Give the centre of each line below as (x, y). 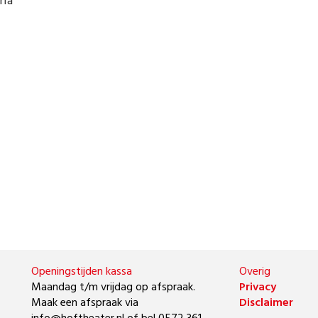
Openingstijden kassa (82, 272)
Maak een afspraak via (86, 303)
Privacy (257, 287)
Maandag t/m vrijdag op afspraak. (113, 287)
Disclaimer (266, 303)
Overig (254, 272)
